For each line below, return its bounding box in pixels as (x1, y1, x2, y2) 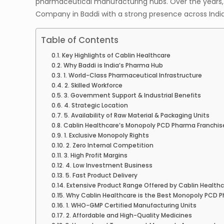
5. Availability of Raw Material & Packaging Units (63, 111, 209, 120)
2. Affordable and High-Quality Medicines (65, 211, 192, 220)
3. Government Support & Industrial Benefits (63, 91, 201, 100)
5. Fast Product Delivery (65, 171, 137, 180)
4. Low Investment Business (65, 161, 152, 170)
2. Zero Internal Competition (65, 141, 153, 150)
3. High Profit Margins (63, 151, 127, 160)
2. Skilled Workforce (64, 81, 122, 90)
